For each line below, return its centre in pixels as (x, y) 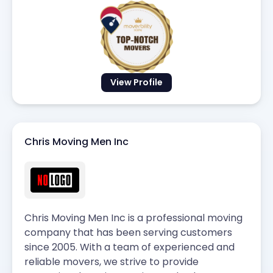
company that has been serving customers (128, 232)
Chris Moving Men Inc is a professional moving (133, 218)
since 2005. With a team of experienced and (129, 247)
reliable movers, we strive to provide (112, 261)
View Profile (136, 83)
